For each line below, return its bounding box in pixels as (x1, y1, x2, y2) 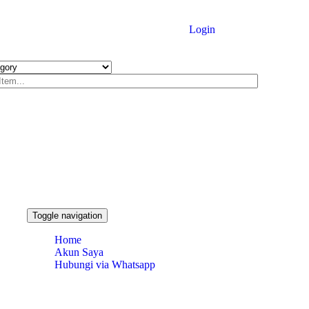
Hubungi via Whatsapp (54, 259, 155, 271)
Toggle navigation (32, 210, 102, 221)
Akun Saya (54, 246, 103, 259)
